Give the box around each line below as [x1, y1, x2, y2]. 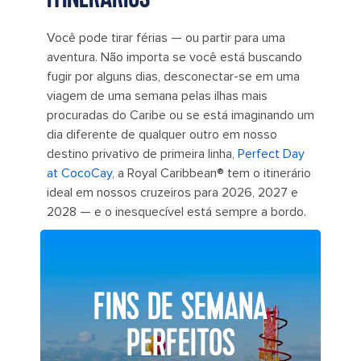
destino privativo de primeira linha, [47, 146, 238, 163]
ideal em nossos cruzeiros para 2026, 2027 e [47, 185, 298, 201]
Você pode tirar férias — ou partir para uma [47, 30, 285, 47]
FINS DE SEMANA [93, 284, 268, 332]
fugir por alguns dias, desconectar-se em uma [47, 68, 300, 85]
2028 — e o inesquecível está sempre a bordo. [47, 204, 306, 221]
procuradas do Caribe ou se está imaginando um [47, 107, 314, 124]
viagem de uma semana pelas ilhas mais [47, 88, 268, 105]
